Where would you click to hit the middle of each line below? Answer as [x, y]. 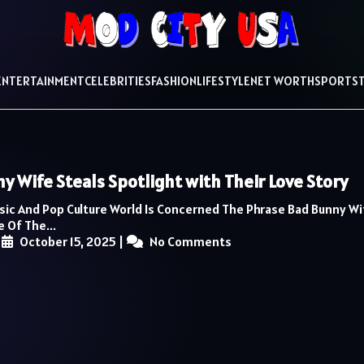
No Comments [189, 241]
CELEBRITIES [118, 81]
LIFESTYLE [223, 81]
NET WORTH [282, 81]
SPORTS [336, 81]
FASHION [174, 81]
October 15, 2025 [67, 241]
